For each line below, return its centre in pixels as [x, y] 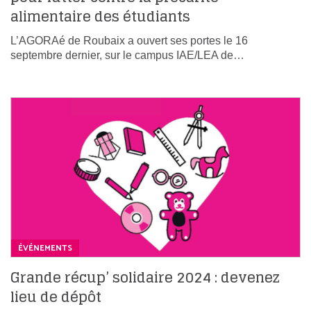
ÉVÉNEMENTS [45, 248]
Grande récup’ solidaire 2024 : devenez [145, 277]
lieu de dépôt [56, 297]
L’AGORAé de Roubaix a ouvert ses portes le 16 [129, 40]
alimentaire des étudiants [100, 16]
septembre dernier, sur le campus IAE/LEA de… [127, 55]
